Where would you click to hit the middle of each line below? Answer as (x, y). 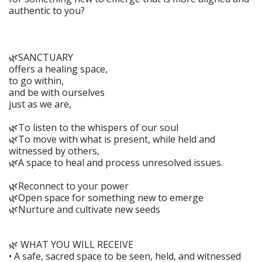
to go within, (36, 80)
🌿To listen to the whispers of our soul (94, 127)
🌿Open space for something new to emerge (106, 197)
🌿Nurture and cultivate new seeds (85, 209)
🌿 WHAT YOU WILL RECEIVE (71, 244)
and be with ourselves (57, 92)
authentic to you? (47, 10)
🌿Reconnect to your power (69, 186)
